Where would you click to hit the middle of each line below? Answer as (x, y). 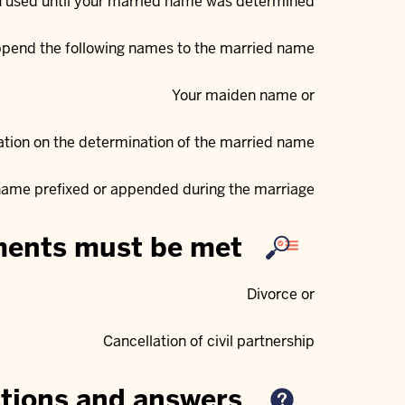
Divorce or (281, 294)
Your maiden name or (243, 95)
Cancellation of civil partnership (209, 341)
